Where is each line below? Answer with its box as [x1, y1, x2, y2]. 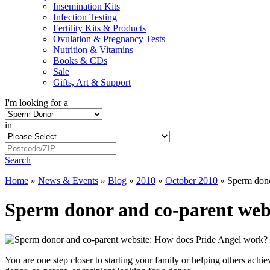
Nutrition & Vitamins [53, 45, 133, 55]
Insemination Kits [53, 1, 120, 11]
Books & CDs [53, 55, 107, 66]
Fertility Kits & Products [53, 23, 146, 33]
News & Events [38, 175, 98, 186]
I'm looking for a [5, 98, 68, 108]
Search [5, 155, 31, 165]
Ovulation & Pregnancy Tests [53, 34, 165, 44]
